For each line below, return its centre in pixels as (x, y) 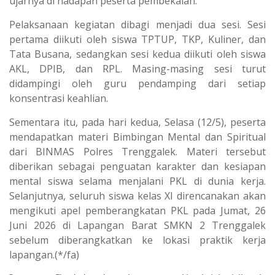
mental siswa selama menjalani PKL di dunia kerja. (137, 181)
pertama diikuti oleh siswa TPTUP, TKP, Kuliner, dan (137, 40)
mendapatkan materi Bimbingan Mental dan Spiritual (137, 137)
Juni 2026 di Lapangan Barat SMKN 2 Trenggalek (137, 226)
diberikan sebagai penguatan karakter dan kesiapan (137, 167)
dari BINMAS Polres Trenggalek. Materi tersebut (137, 152)
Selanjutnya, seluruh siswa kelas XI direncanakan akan (137, 196)
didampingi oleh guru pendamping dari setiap (137, 84)
